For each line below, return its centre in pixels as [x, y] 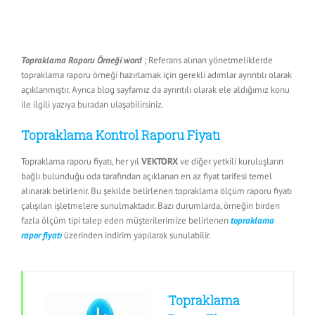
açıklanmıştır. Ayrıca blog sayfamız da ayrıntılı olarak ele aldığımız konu [155, 90]
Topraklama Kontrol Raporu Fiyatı [121, 135]
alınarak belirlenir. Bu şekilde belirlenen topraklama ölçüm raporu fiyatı [156, 191]
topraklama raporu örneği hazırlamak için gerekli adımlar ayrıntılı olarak [156, 75]
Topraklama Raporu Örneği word [82, 60]
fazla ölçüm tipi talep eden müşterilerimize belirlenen [126, 220]
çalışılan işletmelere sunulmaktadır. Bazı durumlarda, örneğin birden [150, 205]
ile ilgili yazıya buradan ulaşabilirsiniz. [92, 105]
